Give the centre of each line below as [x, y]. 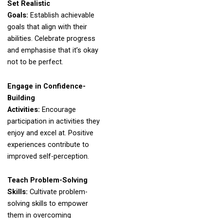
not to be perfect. [35, 62]
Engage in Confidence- [46, 86]
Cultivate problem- [58, 192]
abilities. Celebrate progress [51, 39]
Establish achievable [62, 15]
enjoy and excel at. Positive [50, 133]
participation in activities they [53, 121]
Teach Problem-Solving [47, 180]
